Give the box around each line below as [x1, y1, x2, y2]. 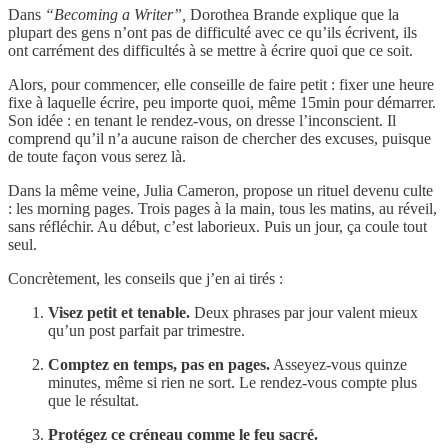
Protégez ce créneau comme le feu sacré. [48, 425, 318, 443]
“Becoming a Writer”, [45, 5, 186, 23]
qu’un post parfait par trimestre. [48, 321, 245, 339]
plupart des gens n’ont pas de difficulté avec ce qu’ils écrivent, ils [8, 23, 417, 41]
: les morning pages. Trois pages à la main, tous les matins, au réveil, [8, 199, 437, 217]
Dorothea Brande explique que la [186, 5, 399, 23]
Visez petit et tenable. [48, 303, 194, 321]
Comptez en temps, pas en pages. [48, 355, 270, 373]
